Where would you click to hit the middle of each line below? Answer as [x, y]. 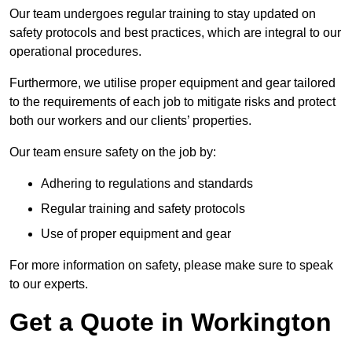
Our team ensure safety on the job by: [113, 152]
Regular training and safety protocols [143, 208]
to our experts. [49, 284]
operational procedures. [75, 51]
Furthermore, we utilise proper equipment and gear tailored [172, 82]
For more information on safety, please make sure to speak [171, 265]
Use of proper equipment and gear [136, 233]
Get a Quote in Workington [170, 322]
